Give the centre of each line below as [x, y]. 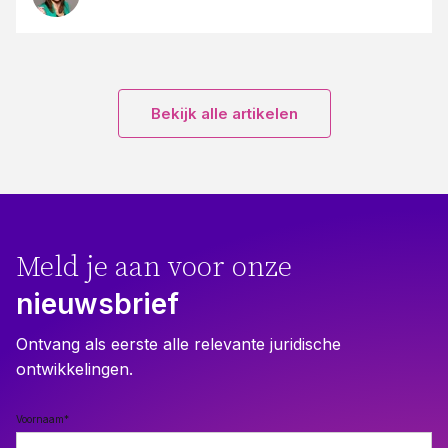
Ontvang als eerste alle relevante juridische [178, 344]
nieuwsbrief [97, 304]
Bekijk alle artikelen [224, 114]
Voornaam [40, 419]
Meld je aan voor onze [154, 268]
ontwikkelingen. [74, 369]
